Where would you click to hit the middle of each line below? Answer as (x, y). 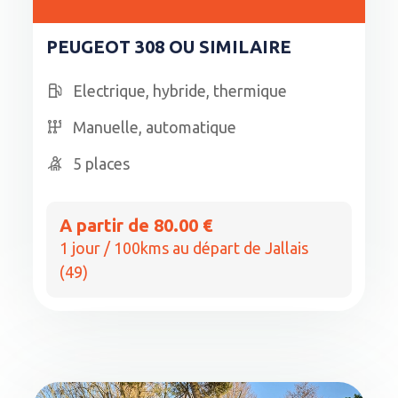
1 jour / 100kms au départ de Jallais (184, 247)
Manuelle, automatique (155, 127)
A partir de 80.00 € (136, 225)
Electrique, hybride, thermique (180, 90)
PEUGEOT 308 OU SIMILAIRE (169, 46)
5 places (102, 163)
